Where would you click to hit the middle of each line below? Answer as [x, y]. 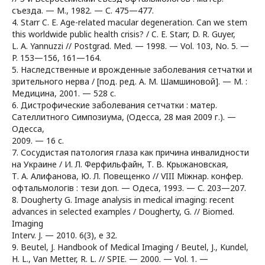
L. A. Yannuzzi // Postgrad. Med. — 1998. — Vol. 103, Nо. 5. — [130, 46]
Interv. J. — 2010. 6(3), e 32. [64, 235]
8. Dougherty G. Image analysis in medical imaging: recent [123, 200]
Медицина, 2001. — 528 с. [64, 93]
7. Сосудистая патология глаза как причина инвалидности [130, 152]
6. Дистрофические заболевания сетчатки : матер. [114, 105]
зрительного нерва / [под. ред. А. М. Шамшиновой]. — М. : [130, 81]
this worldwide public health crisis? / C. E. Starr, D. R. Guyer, [124, 34]
